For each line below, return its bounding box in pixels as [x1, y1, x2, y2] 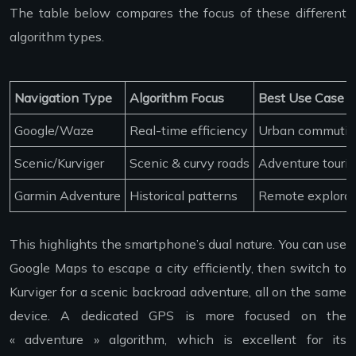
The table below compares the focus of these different [10, 4, 346, 21]
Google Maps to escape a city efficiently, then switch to [10, 259, 346, 276]
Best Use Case [258, 89, 344, 106]
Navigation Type [14, 89, 112, 106]
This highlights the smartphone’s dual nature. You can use [10, 235, 346, 252]
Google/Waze [14, 122, 94, 138]
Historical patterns [130, 187, 238, 203]
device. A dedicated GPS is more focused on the [10, 307, 346, 323]
